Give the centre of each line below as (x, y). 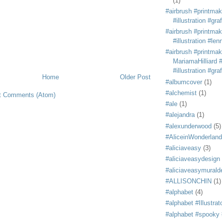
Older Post (135, 77)
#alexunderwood (189, 126)
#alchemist (181, 93)
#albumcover (184, 82)
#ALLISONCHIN (189, 181)
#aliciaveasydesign (193, 159)
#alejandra (180, 115)
